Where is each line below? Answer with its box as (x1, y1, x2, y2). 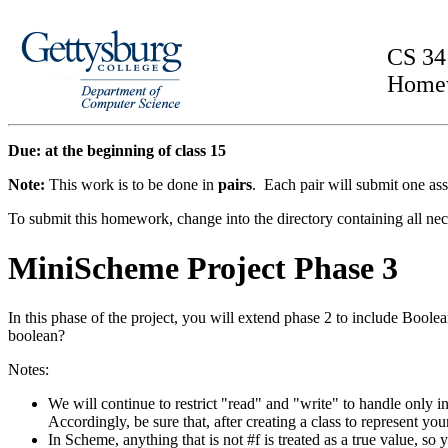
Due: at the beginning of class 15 (8, 142, 226, 159)
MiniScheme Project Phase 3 (8, 250, 398, 287)
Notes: (8, 360, 49, 378)
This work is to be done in (49, 176, 218, 193)
